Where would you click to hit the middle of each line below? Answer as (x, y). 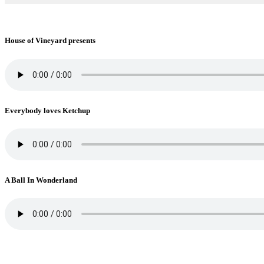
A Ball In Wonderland (41, 180)
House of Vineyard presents (50, 41)
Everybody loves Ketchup (47, 110)
